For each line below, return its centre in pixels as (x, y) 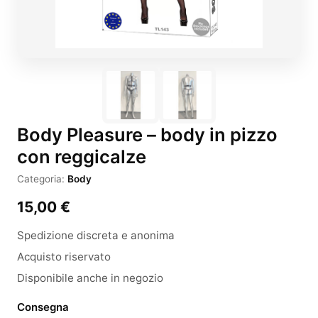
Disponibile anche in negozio (90, 278)
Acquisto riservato (64, 257)
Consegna (43, 307)
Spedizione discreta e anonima (96, 235)
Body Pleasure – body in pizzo (147, 135)
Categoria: (42, 179)
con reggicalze (82, 157)
